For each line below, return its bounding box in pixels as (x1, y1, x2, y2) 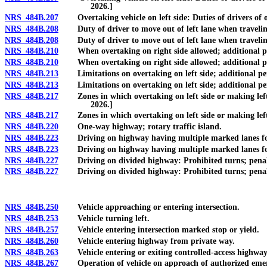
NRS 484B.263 (5, 247, 58, 257)
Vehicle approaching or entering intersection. (58, 203, 240, 212)
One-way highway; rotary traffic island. (58, 122, 222, 132)
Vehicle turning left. (58, 214, 150, 223)
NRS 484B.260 (5, 236, 58, 246)
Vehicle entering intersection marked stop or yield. (58, 225, 259, 234)
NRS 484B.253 (5, 214, 58, 223)
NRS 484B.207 (5, 13, 58, 23)
